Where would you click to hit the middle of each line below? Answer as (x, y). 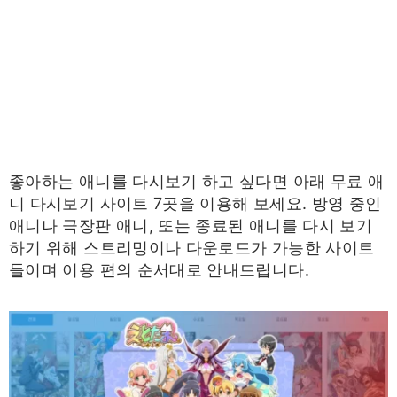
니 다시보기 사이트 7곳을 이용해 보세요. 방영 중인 (195, 203)
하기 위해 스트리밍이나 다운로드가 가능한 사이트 (192, 248)
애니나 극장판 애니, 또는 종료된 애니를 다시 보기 (191, 226)
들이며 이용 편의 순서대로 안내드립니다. (159, 270)
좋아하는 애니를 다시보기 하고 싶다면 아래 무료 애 (197, 181)
